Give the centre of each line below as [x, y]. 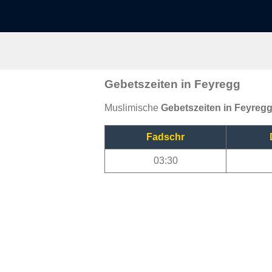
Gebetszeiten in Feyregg [172, 84]
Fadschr [165, 137]
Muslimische [133, 107]
